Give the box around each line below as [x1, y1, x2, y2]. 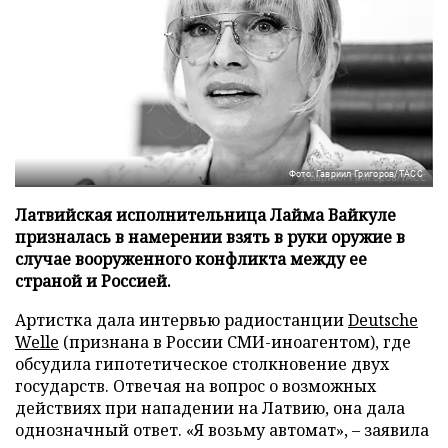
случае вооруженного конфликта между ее [15, 247, 367, 270]
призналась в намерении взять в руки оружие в [15, 225, 405, 248]
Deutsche [348, 308, 418, 331]
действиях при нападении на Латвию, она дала [15, 396, 405, 419]
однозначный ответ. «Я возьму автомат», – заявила [15, 418, 429, 441]
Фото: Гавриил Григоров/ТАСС [288, 168, 423, 179]
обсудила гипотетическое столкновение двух [15, 352, 389, 375]
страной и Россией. [15, 269, 171, 292]
